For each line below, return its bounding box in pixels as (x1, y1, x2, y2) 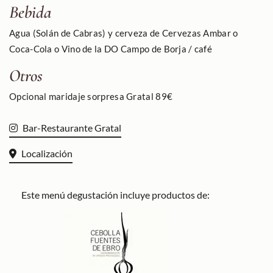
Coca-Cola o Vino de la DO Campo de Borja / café (9, 43, 213, 54)
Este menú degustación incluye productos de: (21, 188, 210, 200)
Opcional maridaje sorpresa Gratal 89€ (9, 90, 175, 102)
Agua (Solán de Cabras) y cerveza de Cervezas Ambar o (9, 27, 238, 38)
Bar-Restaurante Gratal (23, 122, 121, 134)
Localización (21, 147, 73, 159)
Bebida (9, 1, 51, 23)
